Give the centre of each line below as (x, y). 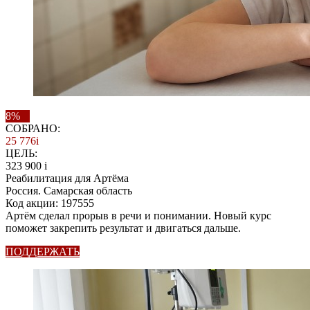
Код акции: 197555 (50, 203)
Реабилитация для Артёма (67, 178)
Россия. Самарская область (69, 191)
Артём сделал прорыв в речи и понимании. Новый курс (138, 216)
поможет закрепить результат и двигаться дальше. (123, 228)
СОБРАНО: (33, 128)
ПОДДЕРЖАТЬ (43, 252)
